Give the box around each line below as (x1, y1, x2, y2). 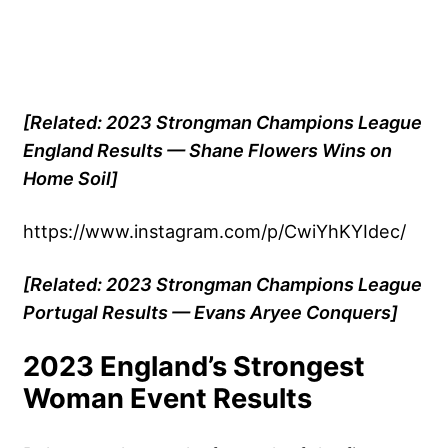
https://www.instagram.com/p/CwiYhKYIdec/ (23, 220, 406, 243)
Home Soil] (23, 167, 118, 190)
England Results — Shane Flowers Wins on (23, 139, 392, 162)
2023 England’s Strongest (23, 350, 365, 384)
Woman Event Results (23, 382, 312, 416)
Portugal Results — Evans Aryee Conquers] (23, 301, 398, 324)
